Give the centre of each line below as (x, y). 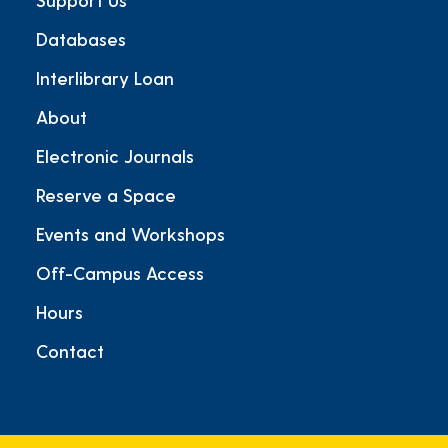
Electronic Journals (115, 156)
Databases (81, 39)
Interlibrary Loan (105, 78)
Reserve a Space (106, 195)
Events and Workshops (130, 234)
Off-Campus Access (120, 273)
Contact (70, 351)
